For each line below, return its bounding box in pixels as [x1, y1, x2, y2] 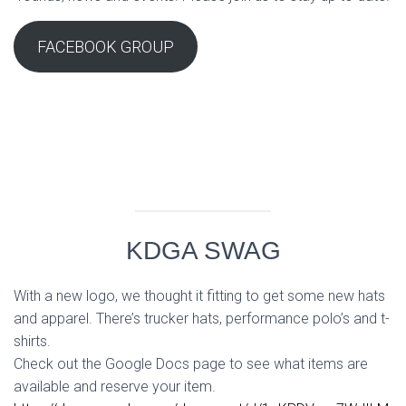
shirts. [14, 333, 51, 350]
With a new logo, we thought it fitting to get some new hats [14, 287, 385, 304]
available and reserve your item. [14, 378, 216, 395]
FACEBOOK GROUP [36, 37, 174, 56]
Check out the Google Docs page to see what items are [14, 355, 368, 372]
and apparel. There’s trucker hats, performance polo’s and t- [14, 310, 390, 327]
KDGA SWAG [125, 237, 281, 265]
